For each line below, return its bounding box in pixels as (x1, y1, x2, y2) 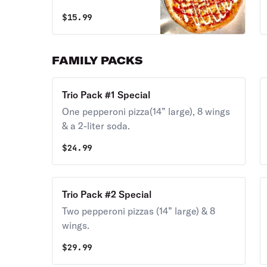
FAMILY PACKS (52, 54, 143, 67)
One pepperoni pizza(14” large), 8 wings (62, 105, 231, 117)
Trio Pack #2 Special (62, 188, 152, 200)
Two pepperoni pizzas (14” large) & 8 (62, 205, 216, 217)
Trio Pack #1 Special (62, 89, 151, 101)
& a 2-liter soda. (62, 120, 131, 132)
